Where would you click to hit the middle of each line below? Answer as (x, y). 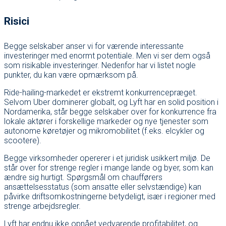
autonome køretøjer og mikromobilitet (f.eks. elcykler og (104, 131)
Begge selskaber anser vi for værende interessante (94, 46)
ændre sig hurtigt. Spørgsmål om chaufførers (83, 177)
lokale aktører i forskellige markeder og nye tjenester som (106, 121)
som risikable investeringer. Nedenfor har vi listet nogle (100, 65)
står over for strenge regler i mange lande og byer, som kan (109, 167)
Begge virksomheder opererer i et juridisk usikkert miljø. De (107, 158)
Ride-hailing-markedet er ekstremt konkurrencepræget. (101, 92)
